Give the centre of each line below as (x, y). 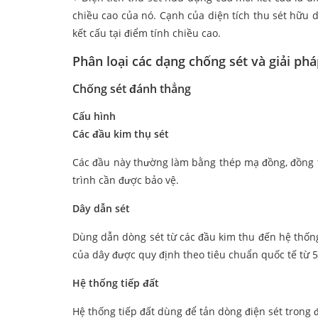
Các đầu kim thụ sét (121, 134)
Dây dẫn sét (101, 209)
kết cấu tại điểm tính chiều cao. (147, 33)
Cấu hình (94, 116)
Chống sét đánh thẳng (132, 89)
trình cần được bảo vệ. (126, 180)
